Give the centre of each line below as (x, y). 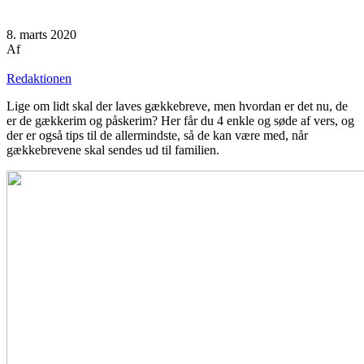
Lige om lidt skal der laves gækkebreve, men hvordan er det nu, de (177, 106)
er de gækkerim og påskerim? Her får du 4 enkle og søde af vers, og (180, 121)
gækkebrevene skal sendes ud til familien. (116, 150)
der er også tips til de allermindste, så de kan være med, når (157, 136)
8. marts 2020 (41, 35)
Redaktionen (39, 79)
